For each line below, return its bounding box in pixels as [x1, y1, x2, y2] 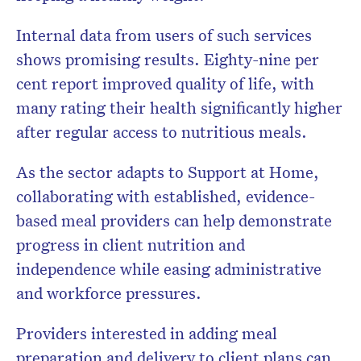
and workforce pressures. [16, 282, 201, 304]
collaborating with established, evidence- [16, 185, 315, 207]
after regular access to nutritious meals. [16, 121, 307, 143]
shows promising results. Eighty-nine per [16, 48, 319, 70]
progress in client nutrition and [16, 234, 245, 255]
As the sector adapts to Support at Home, [16, 161, 319, 183]
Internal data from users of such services [16, 24, 312, 46]
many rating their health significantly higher [16, 97, 342, 118]
